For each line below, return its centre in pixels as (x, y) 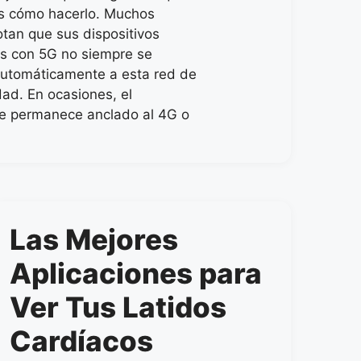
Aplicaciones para (135, 273)
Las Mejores (93, 239)
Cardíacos (81, 341)
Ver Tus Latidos (118, 307)
